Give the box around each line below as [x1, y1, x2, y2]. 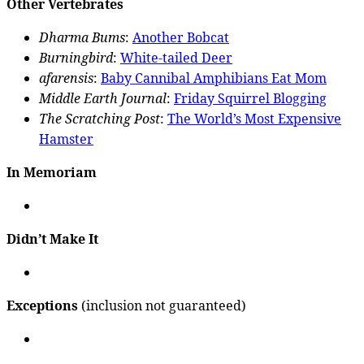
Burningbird [39, 48, 113, 67]
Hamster [39, 129, 93, 148]
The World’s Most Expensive [167, 109, 341, 128]
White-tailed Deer [120, 48, 232, 67]
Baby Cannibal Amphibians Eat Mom [101, 68, 327, 87]
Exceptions [6, 296, 78, 314]
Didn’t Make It [6, 229, 98, 248]
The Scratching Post [39, 109, 160, 128]
